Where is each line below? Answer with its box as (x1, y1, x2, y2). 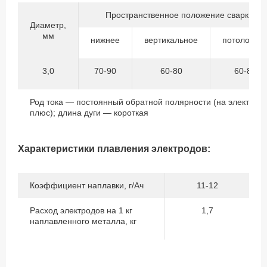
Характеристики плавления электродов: (18, 144, 210, 154)
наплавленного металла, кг (30, 216, 141, 226)
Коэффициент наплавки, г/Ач (30, 181, 144, 191)
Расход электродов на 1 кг (30, 206, 132, 216)
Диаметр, (30, 20, 66, 30)
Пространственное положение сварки (105, 10, 253, 20)
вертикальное (144, 35, 198, 45)
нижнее (91, 35, 120, 45)
